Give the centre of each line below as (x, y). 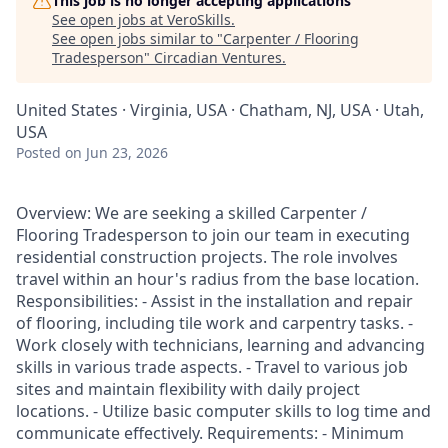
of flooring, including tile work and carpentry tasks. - (214, 323)
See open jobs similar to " (137, 38)
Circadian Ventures (218, 57)
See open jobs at (109, 19)
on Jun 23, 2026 (116, 152)
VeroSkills (199, 19)
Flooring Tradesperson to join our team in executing (213, 235)
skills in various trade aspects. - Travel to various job (212, 367)
